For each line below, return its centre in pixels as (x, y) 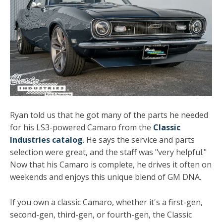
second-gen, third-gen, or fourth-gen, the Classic (101, 214)
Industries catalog (46, 140)
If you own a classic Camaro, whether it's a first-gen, (106, 202)
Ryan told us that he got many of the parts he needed (109, 115)
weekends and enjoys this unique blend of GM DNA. (106, 177)
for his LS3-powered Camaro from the (82, 127)
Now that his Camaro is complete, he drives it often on (111, 165)
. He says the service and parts (139, 140)
